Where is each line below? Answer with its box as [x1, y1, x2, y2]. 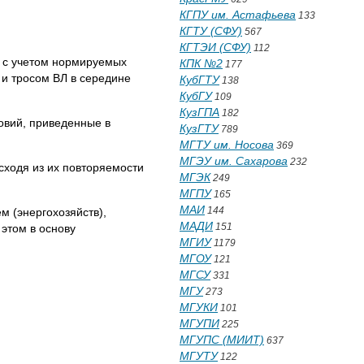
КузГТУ [180, 122, 219, 135]
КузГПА [180, 106, 219, 119]
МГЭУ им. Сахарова [180, 154, 288, 167]
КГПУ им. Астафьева [180, 8, 296, 21]
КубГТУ [180, 73, 219, 86]
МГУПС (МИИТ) [180, 333, 264, 346]
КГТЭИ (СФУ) [180, 41, 251, 54]
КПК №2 [180, 57, 223, 70]
